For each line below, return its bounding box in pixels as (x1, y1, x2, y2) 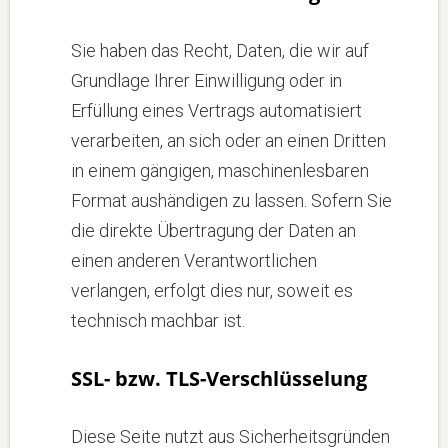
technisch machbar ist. (71, 310, 245, 331)
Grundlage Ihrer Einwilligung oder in (71, 70, 342, 91)
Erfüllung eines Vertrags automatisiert (71, 100, 362, 121)
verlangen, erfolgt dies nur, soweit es (71, 280, 353, 301)
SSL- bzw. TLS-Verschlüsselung (71, 365, 367, 392)
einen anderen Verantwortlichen (71, 250, 317, 271)
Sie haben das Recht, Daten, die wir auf (71, 40, 369, 61)
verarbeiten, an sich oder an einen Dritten (71, 130, 386, 151)
